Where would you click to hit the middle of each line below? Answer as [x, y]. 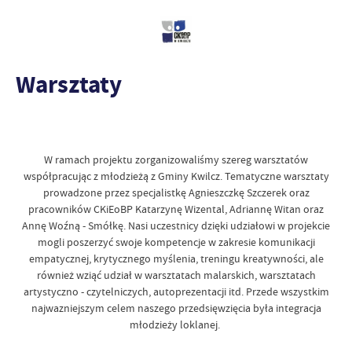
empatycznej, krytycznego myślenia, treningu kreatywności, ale [176, 258]
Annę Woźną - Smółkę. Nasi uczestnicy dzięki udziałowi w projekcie [176, 225]
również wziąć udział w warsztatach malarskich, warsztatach [176, 275]
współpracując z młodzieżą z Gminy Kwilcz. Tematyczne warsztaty [176, 176]
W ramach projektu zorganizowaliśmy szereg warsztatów [176, 159]
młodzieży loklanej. [176, 324]
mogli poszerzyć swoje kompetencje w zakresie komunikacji [176, 242]
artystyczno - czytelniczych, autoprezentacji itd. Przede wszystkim [176, 291]
